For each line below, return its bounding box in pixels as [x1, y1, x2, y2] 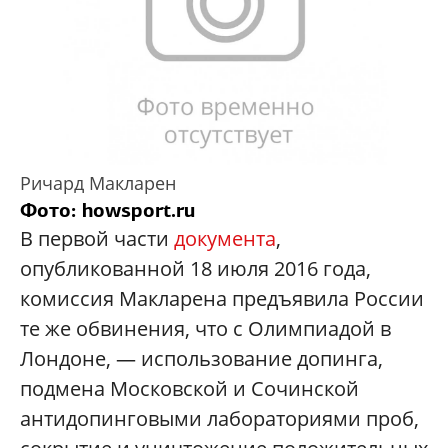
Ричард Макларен [20, 170, 176, 195]
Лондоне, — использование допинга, [20, 344, 383, 372]
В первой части [20, 224, 174, 252]
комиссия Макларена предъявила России [20, 284, 424, 312]
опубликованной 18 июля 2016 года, [20, 254, 371, 282]
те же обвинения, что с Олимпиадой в [20, 314, 391, 342]
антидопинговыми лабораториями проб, [20, 404, 419, 432]
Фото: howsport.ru [20, 196, 195, 223]
